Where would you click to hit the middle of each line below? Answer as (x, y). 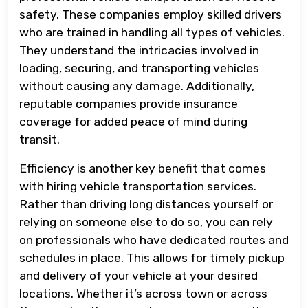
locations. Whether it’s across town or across (143, 293)
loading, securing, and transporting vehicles (139, 68)
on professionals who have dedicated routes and (154, 240)
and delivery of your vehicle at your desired (139, 275)
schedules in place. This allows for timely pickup (152, 257)
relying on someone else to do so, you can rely (146, 222)
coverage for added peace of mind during (133, 121)
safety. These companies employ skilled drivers (151, 14)
